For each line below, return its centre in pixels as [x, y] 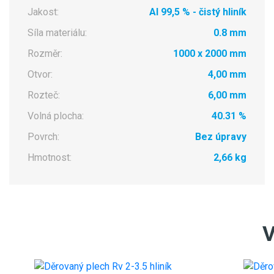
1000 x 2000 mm [209, 54]
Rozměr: [45, 54]
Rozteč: [44, 95]
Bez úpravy [220, 137]
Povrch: [43, 137]
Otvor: [40, 75]
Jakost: [43, 12]
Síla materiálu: [57, 33]
